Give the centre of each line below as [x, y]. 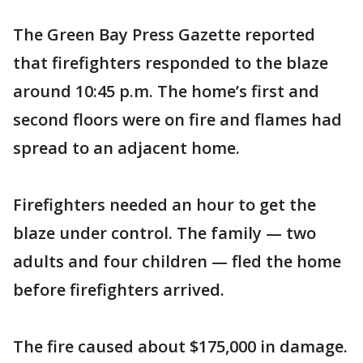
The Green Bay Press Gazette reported [164, 34]
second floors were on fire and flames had [177, 120]
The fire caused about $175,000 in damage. [180, 346]
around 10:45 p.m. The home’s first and [166, 91]
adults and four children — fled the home [177, 261]
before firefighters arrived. [119, 290]
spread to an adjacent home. [126, 148]
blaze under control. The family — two [164, 233]
